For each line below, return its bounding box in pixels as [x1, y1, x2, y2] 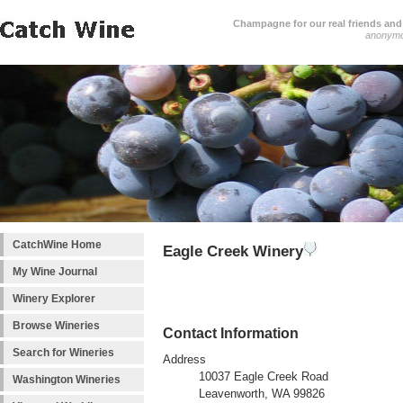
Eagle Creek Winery [163, 243, 303, 259]
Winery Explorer [13, 292, 95, 305]
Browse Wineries [13, 319, 100, 332]
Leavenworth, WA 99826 [199, 388, 325, 401]
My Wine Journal [13, 265, 97, 278]
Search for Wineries [13, 346, 114, 359]
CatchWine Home [13, 238, 102, 251]
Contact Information [163, 325, 299, 342]
